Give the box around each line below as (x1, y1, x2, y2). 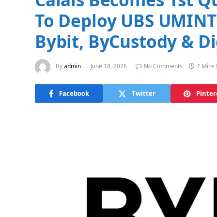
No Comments (144, 62, 183, 71)
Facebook (59, 89, 89, 98)
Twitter (131, 89, 155, 98)
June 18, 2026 (91, 62, 127, 71)
